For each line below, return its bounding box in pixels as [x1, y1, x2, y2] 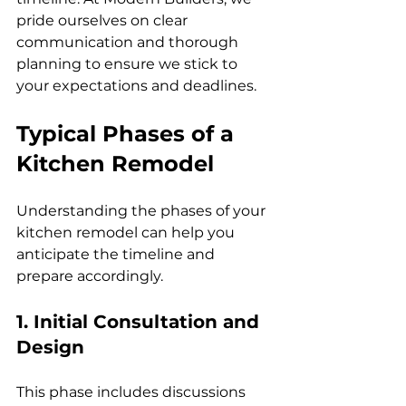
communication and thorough [16, 33, 242, 51]
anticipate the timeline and [16, 245, 218, 263]
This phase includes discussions [16, 382, 249, 401]
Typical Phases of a [16, 120, 240, 147]
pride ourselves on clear [16, 11, 191, 29]
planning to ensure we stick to [16, 54, 241, 72]
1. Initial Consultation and [16, 310, 265, 333]
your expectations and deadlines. [16, 76, 256, 94]
